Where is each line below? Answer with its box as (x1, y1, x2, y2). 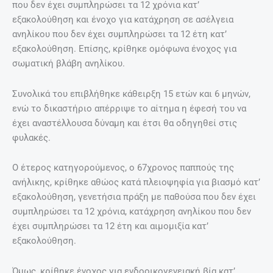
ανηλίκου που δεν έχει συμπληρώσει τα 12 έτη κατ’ (12, 29, 227, 40)
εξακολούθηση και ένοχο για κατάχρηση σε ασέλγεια (12, 14, 233, 26)
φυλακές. (12, 132, 51, 143)
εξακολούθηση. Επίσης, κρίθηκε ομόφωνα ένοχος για (12, 43, 236, 55)
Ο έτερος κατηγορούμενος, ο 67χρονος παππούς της (12, 162, 234, 174)
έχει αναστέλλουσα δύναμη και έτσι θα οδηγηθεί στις (12, 117, 237, 129)
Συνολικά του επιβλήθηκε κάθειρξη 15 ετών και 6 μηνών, (12, 88, 250, 99)
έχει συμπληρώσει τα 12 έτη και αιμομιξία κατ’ (12, 221, 208, 232)
